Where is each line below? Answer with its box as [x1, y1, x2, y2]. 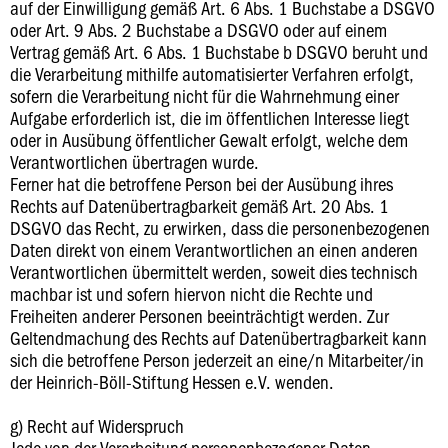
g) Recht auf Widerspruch [10, 413, 184, 438]
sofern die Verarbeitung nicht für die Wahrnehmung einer [10, 83, 399, 108]
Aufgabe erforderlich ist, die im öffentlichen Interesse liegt [10, 105, 409, 130]
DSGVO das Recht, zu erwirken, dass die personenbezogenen [10, 215, 430, 240]
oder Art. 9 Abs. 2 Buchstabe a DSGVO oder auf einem [10, 17, 387, 42]
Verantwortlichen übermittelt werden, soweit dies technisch [10, 259, 418, 284]
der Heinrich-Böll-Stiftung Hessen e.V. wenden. [10, 369, 334, 394]
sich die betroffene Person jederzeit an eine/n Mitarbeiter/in [10, 347, 424, 372]
